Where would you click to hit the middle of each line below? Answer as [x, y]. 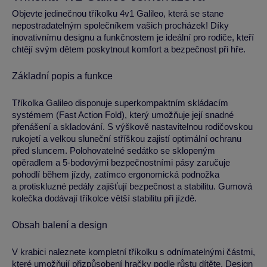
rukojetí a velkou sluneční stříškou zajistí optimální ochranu [127, 139]
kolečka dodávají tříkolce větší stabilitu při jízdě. [104, 198]
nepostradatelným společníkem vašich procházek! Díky [120, 25]
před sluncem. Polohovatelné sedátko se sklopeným [114, 150]
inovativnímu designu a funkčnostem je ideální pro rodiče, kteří [133, 37]
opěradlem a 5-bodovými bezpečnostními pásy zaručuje [121, 162]
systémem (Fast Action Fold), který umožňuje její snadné [123, 115]
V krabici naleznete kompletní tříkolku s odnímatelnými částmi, [133, 252]
